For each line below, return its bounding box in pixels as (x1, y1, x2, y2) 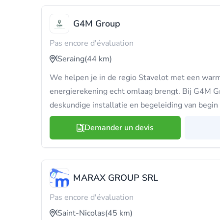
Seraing (57, 54, 84, 64)
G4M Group (73, 18, 120, 29)
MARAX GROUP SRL (73, 172, 158, 184)
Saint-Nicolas (57, 208, 105, 219)
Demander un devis (84, 122, 154, 133)
